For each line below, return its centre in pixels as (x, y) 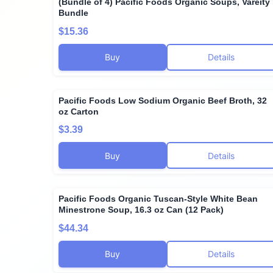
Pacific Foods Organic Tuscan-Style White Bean (158, 199)
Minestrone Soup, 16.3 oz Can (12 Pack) (141, 210)
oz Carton (79, 111)
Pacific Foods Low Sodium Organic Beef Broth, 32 (163, 100)
